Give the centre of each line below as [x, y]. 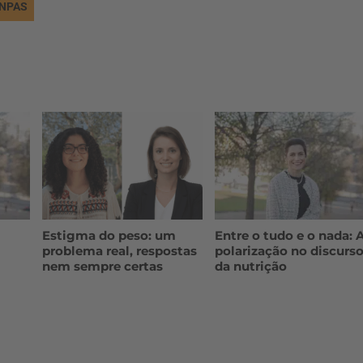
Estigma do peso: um [109, 235]
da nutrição [251, 266]
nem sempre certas [102, 266]
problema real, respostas [119, 250]
